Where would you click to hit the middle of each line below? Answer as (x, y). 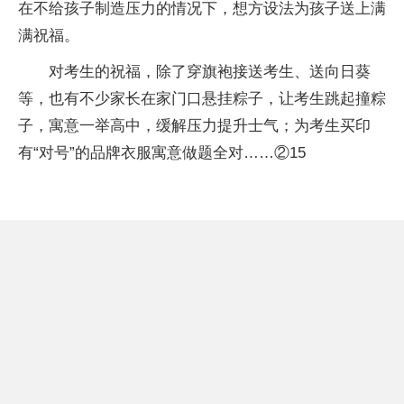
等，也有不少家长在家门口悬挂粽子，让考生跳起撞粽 (202, 98)
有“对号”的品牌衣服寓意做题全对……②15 (162, 152)
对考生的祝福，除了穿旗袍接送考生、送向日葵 (210, 71)
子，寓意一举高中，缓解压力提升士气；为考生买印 (194, 125)
